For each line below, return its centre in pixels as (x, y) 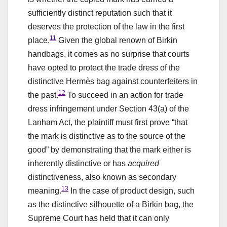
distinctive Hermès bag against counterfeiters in (113, 81)
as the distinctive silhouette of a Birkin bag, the (111, 204)
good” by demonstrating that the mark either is (109, 149)
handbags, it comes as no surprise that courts (109, 54)
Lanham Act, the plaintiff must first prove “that (108, 122)
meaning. (45, 191)
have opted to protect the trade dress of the (104, 67)
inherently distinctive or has (78, 163)
